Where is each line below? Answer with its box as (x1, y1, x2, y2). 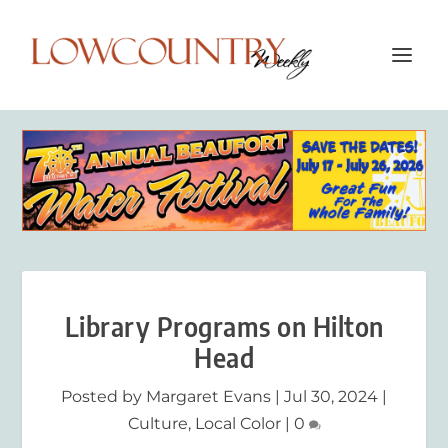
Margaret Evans (146, 386, 271, 406)
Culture (127, 413, 188, 433)
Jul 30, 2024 (284, 386, 378, 406)
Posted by (61, 386, 146, 406)
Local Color (194, 413, 281, 433)
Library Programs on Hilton (64, 309, 384, 343)
